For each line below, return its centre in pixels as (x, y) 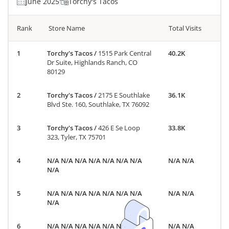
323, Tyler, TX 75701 (77, 137)
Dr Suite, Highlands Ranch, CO (93, 62)
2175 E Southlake (124, 95)
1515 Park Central (125, 53)
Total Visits (185, 28)
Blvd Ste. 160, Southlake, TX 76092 (98, 104)
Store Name (67, 28)
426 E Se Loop (119, 128)
